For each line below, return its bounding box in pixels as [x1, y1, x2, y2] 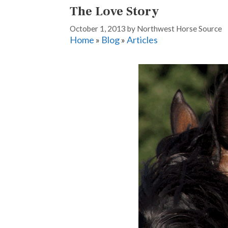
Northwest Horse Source [137, 23, 222, 33]
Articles [127, 34, 158, 45]
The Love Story [70, 3, 159, 19]
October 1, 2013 [70, 23, 126, 33]
